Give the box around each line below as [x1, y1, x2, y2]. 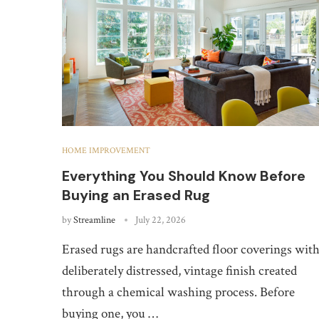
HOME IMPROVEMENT [62, 145, 150, 156]
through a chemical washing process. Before [62, 283, 295, 301]
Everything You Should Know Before [62, 166, 305, 185]
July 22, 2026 [135, 213, 186, 226]
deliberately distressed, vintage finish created [62, 261, 297, 280]
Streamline [73, 213, 115, 226]
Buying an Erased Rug [62, 185, 210, 204]
